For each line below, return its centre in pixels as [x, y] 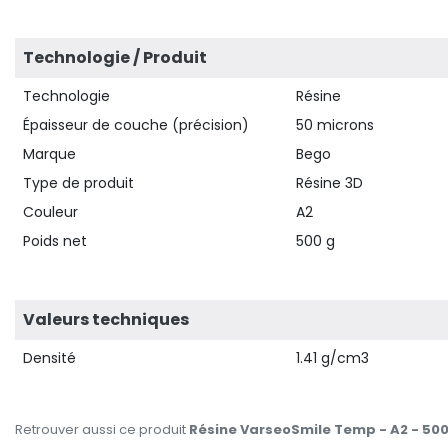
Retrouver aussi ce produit [102, 429]
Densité [49, 358]
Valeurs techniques [106, 319]
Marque [49, 154]
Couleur [50, 212]
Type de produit [78, 183]
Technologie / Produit [115, 57]
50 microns [335, 125]
